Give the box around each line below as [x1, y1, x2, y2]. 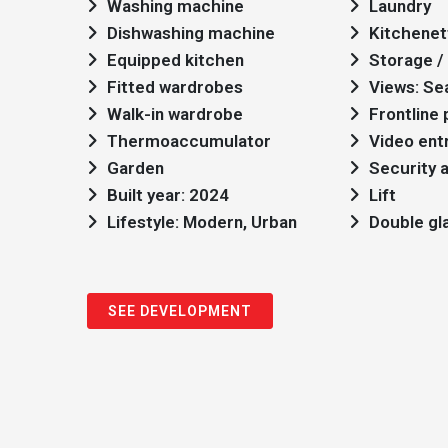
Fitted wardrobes [107, 77, 243, 97]
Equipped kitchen [107, 50, 244, 70]
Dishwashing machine [107, 23, 275, 43]
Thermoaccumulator [107, 131, 271, 151]
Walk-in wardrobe [107, 104, 243, 124]
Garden [107, 158, 164, 178]
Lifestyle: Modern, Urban [107, 212, 297, 232]
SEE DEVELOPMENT [108, 303, 252, 319]
